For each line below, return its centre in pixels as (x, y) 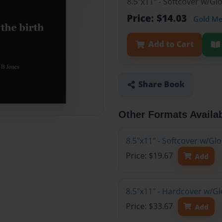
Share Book (161, 84)
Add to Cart (171, 44)
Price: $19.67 (150, 156)
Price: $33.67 (150, 206)
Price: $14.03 (158, 18)
